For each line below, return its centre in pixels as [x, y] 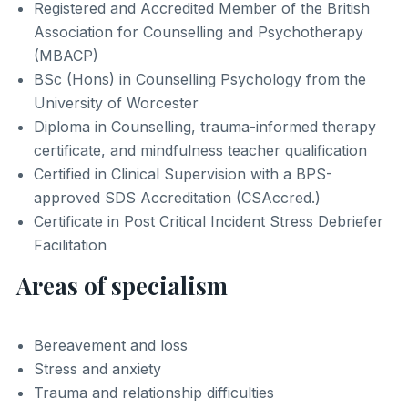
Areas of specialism [122, 285]
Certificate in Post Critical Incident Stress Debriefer [209, 221]
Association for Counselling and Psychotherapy [199, 31]
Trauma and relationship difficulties [154, 393]
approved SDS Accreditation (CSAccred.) [178, 197]
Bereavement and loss [111, 346]
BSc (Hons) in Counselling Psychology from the [200, 79]
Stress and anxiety [98, 369]
